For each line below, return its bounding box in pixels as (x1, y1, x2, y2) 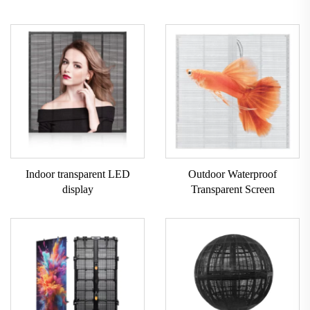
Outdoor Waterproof (188, 167, 277, 180)
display (62, 183, 93, 195)
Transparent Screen (190, 183, 275, 195)
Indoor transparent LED (25, 167, 130, 180)
